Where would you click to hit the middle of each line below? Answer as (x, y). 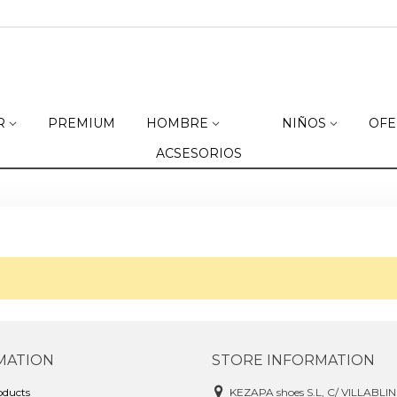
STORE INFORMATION (293, 360)
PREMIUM (82, 123)
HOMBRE (177, 123)
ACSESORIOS (198, 153)
